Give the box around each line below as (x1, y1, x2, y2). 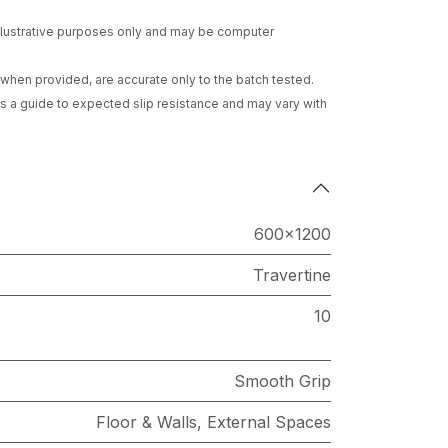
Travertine (253, 265, 331, 285)
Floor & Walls (96, 412, 197, 432)
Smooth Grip (234, 371, 331, 391)
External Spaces (207, 412, 331, 432)
